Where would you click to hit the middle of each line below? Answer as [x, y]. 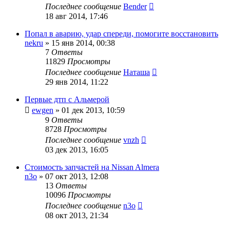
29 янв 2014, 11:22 [77, 82]
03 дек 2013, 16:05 [77, 149]
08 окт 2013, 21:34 [77, 215]
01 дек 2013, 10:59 [93, 110]
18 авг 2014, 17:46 [76, 16]
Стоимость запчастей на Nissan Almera [92, 167]
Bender [135, 6]
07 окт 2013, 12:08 [77, 176]
